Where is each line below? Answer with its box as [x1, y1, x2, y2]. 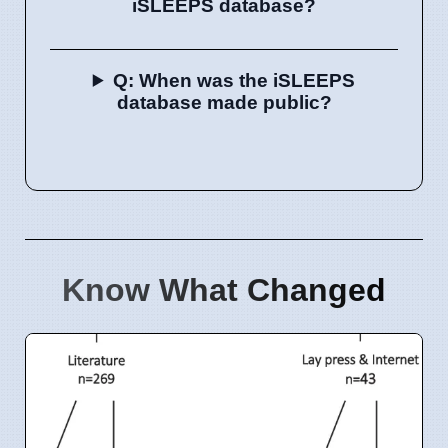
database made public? [116, 91, 332, 113]
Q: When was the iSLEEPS [113, 69, 356, 91]
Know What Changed [62, 271, 386, 308]
